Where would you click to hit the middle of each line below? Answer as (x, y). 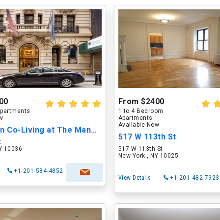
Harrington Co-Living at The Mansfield (94, 130)
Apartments (135, 118)
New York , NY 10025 (148, 156)
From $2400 (141, 101)
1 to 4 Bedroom (141, 111)
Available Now (139, 125)
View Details (135, 178)
